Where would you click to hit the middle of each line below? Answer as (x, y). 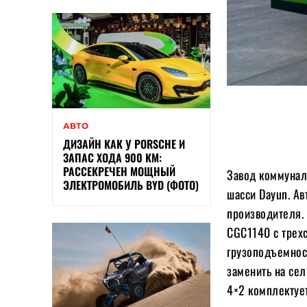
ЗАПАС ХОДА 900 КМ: (112, 158)
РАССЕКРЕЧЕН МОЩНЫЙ (119, 172)
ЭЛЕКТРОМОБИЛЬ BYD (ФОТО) (131, 185)
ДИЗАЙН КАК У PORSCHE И (124, 144)
